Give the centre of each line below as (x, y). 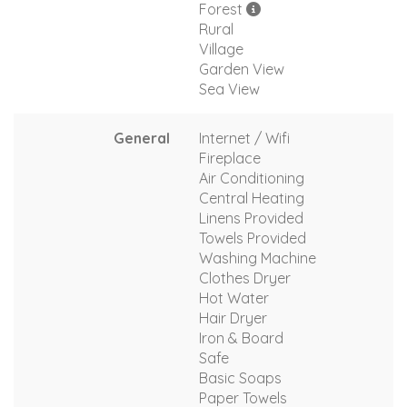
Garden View (242, 69)
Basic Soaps (240, 377)
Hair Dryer (233, 318)
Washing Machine (258, 258)
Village (221, 49)
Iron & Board (241, 338)
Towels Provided (253, 238)
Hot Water (234, 298)
